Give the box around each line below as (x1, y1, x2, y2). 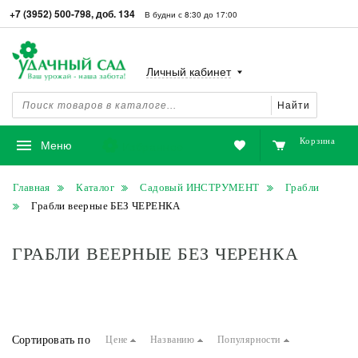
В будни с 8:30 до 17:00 (145, 9, 237, 20)
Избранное (121, 138, 185, 154)
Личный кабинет (146, 63, 231, 79)
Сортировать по (12, 333, 90, 346)
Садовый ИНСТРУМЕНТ (140, 181, 260, 193)
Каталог (76, 181, 115, 193)
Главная (13, 181, 50, 193)
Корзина (300, 135, 336, 145)
